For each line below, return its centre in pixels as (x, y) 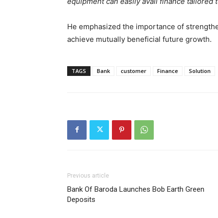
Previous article (88, 175)
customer (134, 71)
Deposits (81, 199)
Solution (200, 71)
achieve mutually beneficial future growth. (139, 39)
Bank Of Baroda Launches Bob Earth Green (136, 189)
